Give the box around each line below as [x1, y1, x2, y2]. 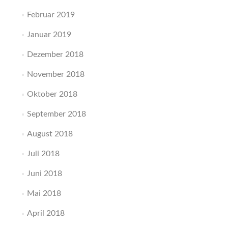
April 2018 [26, 209, 65, 218]
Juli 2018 [26, 150, 60, 158]
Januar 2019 [26, 31, 71, 39]
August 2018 [26, 130, 73, 138]
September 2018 [26, 110, 86, 119]
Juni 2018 [26, 169, 62, 178]
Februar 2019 [26, 11, 75, 19]
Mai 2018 [26, 189, 61, 198]
